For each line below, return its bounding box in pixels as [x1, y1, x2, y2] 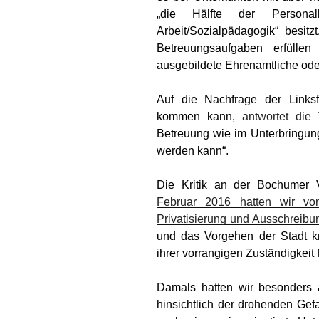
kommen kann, [157, 110, 243, 122]
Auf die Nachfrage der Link [157, 93, 310, 105]
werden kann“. [157, 144, 229, 157]
